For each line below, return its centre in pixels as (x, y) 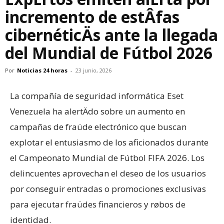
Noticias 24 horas (42, 70)
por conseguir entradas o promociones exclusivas (108, 189)
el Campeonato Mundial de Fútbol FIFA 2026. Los (107, 158)
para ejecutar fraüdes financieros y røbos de (98, 204)
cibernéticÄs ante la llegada (111, 35)
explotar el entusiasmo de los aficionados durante (109, 142)
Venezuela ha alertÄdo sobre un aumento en (97, 111)
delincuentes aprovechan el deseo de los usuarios (108, 173)
